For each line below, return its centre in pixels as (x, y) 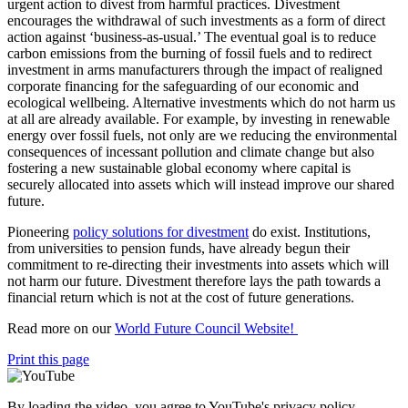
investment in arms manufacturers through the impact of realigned (195, 69)
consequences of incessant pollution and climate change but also (191, 151)
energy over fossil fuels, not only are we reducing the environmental (202, 135)
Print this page (48, 359)
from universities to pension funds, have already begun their (178, 248)
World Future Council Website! (206, 328)
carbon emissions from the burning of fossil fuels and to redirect (189, 53)
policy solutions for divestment (161, 231)
